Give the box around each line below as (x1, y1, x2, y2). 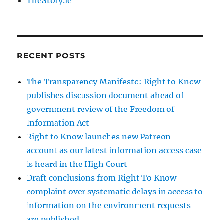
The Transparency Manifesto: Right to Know (27, 77, 201, 87)
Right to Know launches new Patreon (27, 132, 171, 142)
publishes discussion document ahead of (27, 90, 184, 101)
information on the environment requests (27, 200, 191, 211)
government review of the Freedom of (27, 104, 175, 114)
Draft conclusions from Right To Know (27, 173, 177, 183)
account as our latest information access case (27, 145, 202, 156)
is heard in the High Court (27, 159, 128, 169)
